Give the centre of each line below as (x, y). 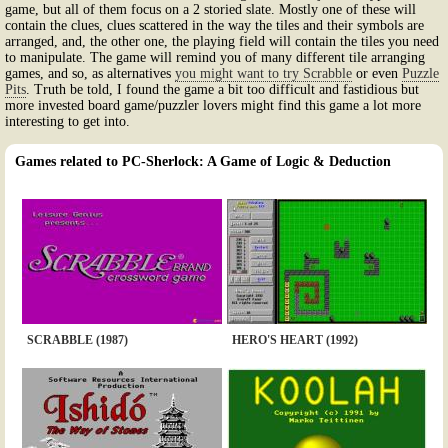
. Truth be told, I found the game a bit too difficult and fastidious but (222, 89)
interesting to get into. (67, 121)
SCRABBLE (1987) (77, 339)
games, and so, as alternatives (90, 73)
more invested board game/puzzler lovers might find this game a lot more (213, 105)
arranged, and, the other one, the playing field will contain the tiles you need (222, 41)
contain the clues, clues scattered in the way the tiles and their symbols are (214, 25)
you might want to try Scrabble (263, 73)
